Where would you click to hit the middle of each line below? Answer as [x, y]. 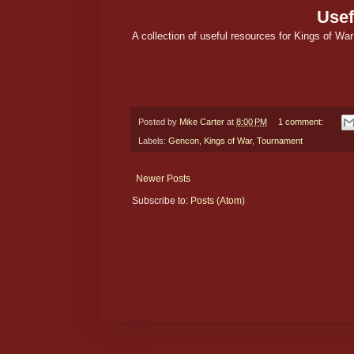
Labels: [153, 141]
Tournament [280, 141]
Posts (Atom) [218, 201]
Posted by [159, 121]
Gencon [184, 141]
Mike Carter [202, 121]
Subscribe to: [161, 201]
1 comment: [301, 121]
